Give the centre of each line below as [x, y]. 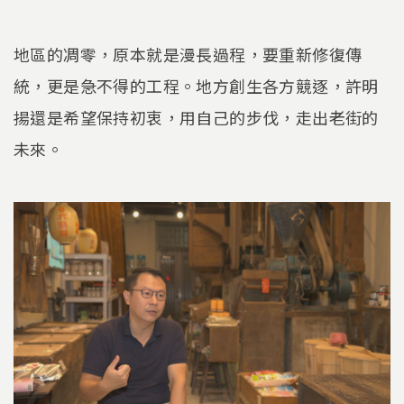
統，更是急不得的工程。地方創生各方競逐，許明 [196, 86]
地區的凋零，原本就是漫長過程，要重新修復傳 [188, 55]
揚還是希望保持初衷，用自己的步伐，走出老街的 [196, 118]
